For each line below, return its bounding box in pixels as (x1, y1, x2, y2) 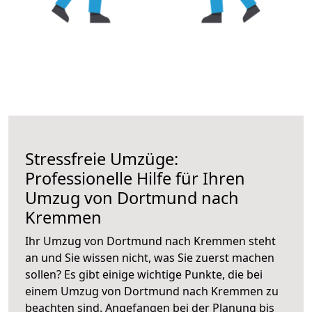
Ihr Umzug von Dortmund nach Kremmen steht (25, 233, 276, 249)
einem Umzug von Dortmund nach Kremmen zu (25, 283, 279, 299)
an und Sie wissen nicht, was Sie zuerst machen (25, 249, 274, 265)
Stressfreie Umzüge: (25, 147, 178, 170)
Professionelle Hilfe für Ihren (25, 166, 245, 189)
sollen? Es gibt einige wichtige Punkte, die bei (25, 266, 263, 282)
